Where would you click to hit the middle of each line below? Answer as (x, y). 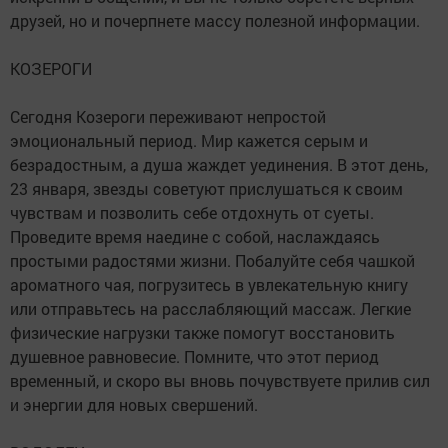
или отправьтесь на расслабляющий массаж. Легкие (210, 308)
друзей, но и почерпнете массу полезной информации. (215, 20)
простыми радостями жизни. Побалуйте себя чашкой (212, 260)
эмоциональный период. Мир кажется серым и (189, 140)
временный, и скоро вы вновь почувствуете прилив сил (220, 380)
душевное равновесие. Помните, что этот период (194, 356)
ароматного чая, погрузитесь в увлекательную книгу (209, 284)
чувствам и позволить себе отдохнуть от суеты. (192, 212)
